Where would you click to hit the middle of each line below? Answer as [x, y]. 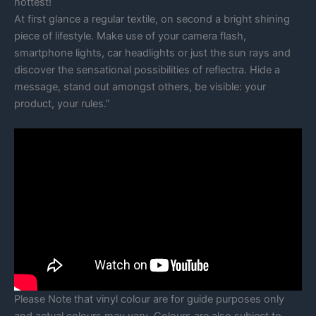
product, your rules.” [62, 104]
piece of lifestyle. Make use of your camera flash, [130, 36]
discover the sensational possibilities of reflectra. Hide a [147, 70]
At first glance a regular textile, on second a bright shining [152, 19]
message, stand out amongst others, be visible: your [140, 87]
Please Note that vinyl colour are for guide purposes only [149, 299]
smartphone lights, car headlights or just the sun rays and [152, 53]
